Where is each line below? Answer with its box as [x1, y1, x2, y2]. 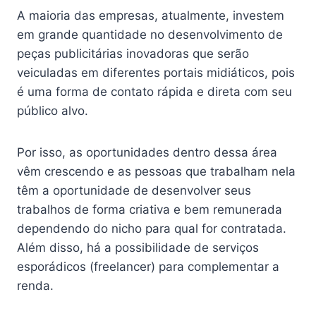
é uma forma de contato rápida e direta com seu [17, 85, 292, 99]
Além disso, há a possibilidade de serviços [17, 241, 259, 255]
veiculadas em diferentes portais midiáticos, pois [17, 66, 295, 80]
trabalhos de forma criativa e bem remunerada [17, 202, 282, 217]
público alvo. [17, 104, 88, 119]
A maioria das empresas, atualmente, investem [17, 8, 284, 23]
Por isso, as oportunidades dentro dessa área [17, 145, 277, 160]
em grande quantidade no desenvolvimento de [17, 28, 283, 42]
